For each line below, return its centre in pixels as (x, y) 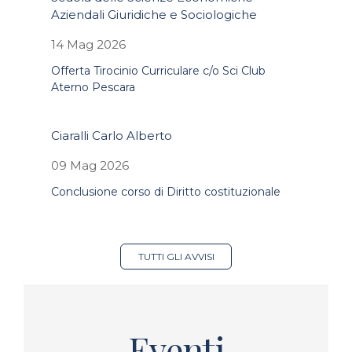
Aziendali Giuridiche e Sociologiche (154, 14)
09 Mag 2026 (90, 165)
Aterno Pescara (93, 87)
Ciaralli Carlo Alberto (112, 135)
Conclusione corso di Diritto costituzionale (166, 191)
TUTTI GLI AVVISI (176, 256)
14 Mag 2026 (88, 44)
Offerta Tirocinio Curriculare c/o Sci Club (158, 70)
